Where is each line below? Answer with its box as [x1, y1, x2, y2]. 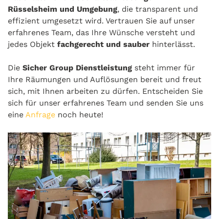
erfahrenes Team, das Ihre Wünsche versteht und [8, 28, 195, 38]
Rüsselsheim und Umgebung [8, 4, 117, 14]
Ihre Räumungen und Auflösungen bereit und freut [8, 75, 201, 85]
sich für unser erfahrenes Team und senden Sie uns [8, 98, 203, 108]
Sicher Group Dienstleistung [22, 63, 134, 73]
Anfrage [25, 110, 58, 120]
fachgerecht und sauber [57, 40, 150, 49]
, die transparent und [117, 4, 198, 14]
